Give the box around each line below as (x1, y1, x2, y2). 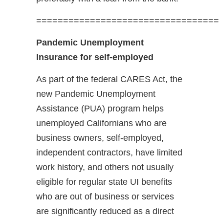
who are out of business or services (36, 192, 174, 202)
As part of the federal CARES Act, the (36, 74, 182, 85)
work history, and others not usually (36, 162, 174, 173)
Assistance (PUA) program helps (36, 104, 164, 114)
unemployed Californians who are (36, 118, 167, 129)
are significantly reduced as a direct (36, 206, 174, 217)
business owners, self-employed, (36, 133, 164, 143)
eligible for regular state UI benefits (36, 177, 172, 187)
